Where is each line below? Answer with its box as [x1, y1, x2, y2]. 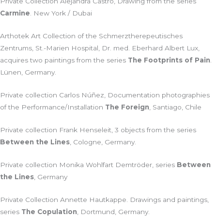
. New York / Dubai [30, 9, 92, 17]
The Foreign [105, 103, 149, 111]
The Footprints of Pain [128, 56, 210, 64]
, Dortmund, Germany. [77, 207, 150, 216]
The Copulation [21, 207, 77, 216]
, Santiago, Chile [149, 103, 201, 111]
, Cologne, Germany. [70, 138, 136, 146]
